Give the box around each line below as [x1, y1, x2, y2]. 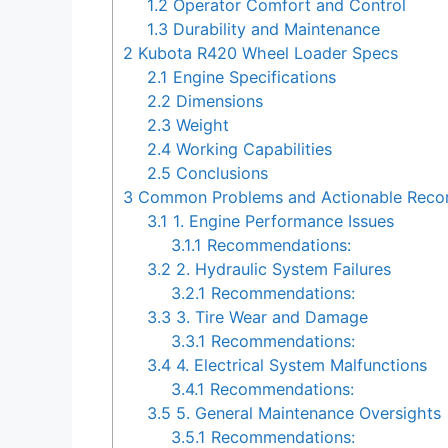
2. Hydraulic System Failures [171, 259, 392, 280]
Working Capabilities [171, 139, 333, 160]
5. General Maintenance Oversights [171, 403, 442, 424]
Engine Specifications [168, 67, 337, 88]
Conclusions [171, 163, 269, 184]
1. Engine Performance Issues [168, 211, 395, 232]
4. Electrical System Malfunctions [171, 355, 428, 376]
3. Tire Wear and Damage [171, 307, 369, 328]
